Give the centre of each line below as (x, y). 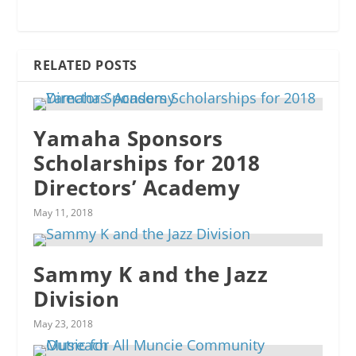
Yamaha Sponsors (128, 139)
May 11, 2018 (64, 213)
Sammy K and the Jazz (151, 275)
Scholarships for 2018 (147, 163)
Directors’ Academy (137, 188)
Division (77, 299)
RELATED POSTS (85, 66)
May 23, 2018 (64, 324)
